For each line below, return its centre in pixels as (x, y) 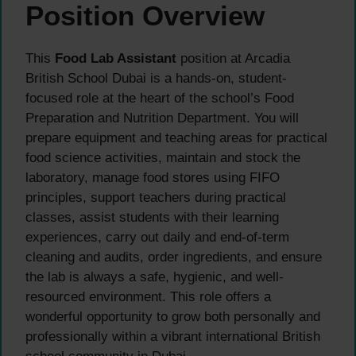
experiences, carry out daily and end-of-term (157, 238)
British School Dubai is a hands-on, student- (156, 79)
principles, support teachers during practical (156, 198)
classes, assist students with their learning (152, 218)
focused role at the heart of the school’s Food (160, 99)
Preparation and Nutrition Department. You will (162, 118)
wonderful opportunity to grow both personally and (173, 317)
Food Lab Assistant (116, 59)
